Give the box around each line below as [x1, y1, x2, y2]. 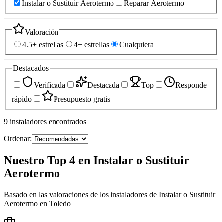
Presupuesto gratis [54, 94, 110, 103]
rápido [12, 94, 32, 103]
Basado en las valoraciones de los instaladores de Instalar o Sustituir [4, 190, 215, 199]
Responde [175, 80, 207, 89]
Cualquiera [119, 40, 154, 49]
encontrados [49, 117, 86, 126]
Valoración [25, 27, 58, 36]
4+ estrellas [74, 40, 109, 49]
